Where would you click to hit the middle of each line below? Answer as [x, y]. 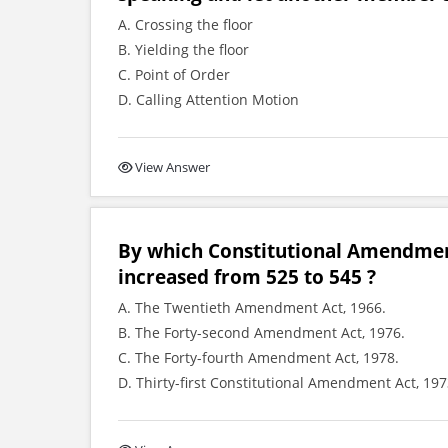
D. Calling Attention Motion [208, 99]
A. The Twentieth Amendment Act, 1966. [252, 307]
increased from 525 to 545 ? [247, 276]
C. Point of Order [174, 74]
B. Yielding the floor [183, 49]
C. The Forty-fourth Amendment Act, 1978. [258, 357]
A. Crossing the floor [185, 24]
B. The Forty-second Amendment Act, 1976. [261, 332]
